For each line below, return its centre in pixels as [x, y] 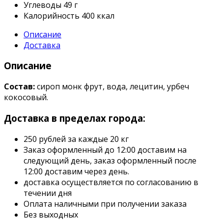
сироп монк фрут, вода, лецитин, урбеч [112, 87]
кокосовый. [26, 97]
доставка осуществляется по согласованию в [111, 182]
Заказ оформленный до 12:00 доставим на [105, 150]
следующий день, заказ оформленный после [110, 160]
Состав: [19, 87]
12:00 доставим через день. [76, 171]
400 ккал [98, 15]
